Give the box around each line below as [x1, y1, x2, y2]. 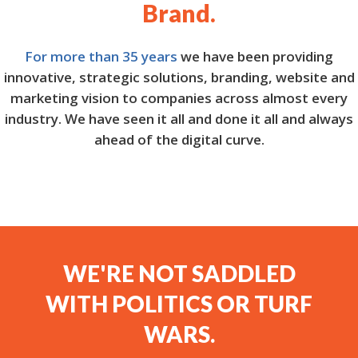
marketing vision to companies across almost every [10, 89, 348, 108]
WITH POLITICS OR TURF [46, 290, 312, 318]
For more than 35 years [25, 47, 177, 66]
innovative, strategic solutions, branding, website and [3, 68, 355, 87]
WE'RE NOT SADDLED [62, 260, 296, 288]
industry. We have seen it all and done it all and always [5, 109, 353, 129]
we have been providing [177, 47, 333, 66]
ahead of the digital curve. [93, 130, 265, 149]
